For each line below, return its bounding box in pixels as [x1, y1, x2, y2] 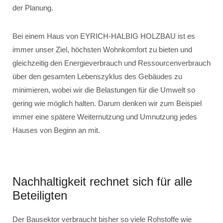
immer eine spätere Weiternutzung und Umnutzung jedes [12, 112, 197, 121]
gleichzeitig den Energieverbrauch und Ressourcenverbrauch [12, 59, 211, 67]
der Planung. [12, 3, 53, 12]
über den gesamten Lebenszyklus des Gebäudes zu [12, 72, 182, 81]
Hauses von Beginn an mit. [12, 126, 100, 134]
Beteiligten [12, 189, 67, 202]
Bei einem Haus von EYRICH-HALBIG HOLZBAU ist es [12, 32, 195, 40]
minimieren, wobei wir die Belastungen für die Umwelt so [12, 86, 195, 94]
